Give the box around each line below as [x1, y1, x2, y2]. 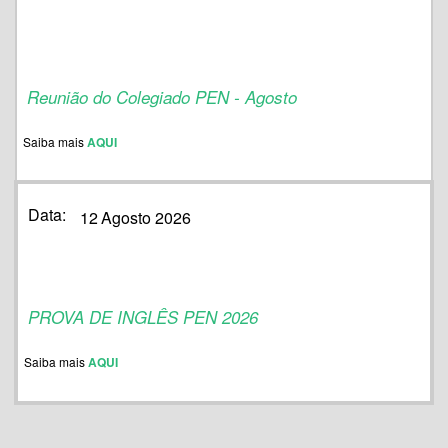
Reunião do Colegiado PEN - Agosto [27, 84, 298, 109]
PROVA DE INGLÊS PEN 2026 [28, 305, 259, 330]
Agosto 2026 [100, 205, 191, 229]
